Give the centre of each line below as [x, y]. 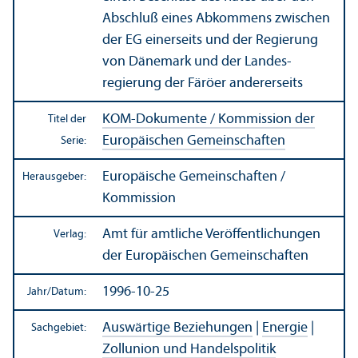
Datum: [69, 292]
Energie [285, 328]
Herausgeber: [54, 177]
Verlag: [70, 234]
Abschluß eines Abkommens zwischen [216, 18]
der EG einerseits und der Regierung [210, 40]
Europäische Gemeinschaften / [194, 177]
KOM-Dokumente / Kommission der [209, 119]
